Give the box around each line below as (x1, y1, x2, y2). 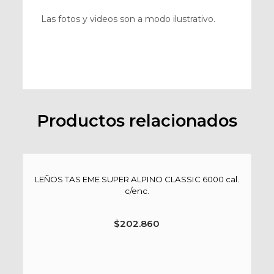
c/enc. (124, 185, 149, 196)
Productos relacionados (36, 111, 237, 131)
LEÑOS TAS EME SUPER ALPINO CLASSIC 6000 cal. (34, 174, 239, 184)
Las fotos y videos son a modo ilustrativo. (40, 13, 215, 24)
